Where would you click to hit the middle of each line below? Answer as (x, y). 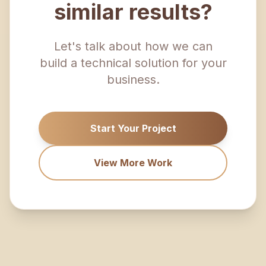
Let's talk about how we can (133, 46)
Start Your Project (133, 128)
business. (133, 80)
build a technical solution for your (133, 63)
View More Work (133, 163)
